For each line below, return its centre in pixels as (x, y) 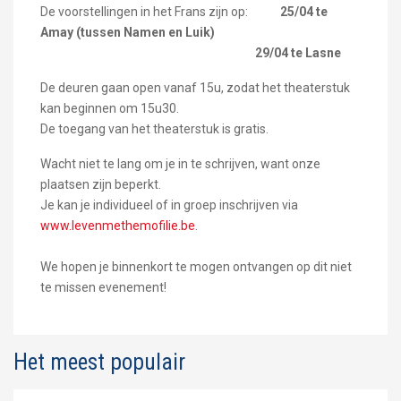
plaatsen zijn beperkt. (101, 184)
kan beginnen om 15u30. (110, 108)
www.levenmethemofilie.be (118, 225)
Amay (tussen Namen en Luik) (128, 32)
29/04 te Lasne (298, 52)
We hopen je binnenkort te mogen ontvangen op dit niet (196, 266)
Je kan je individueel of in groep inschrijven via (169, 205)
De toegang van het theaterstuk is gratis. (154, 128)
